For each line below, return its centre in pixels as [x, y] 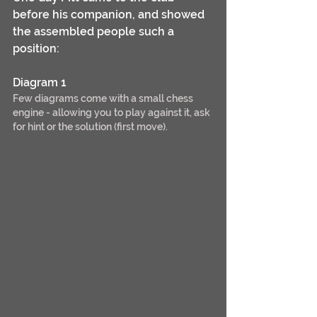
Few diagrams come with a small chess [104, 99]
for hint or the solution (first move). [90, 127]
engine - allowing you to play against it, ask [113, 113]
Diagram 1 [40, 83]
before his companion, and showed [110, 15]
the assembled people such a [95, 32]
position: [36, 49]
